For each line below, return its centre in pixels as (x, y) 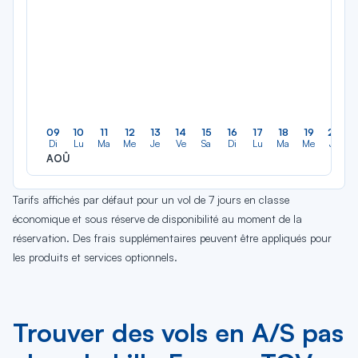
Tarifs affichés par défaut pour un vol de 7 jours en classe (151, 199)
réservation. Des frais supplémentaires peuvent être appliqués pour (172, 238)
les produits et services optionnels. (95, 257)
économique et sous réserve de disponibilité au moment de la (157, 219)
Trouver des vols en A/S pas (178, 332)
